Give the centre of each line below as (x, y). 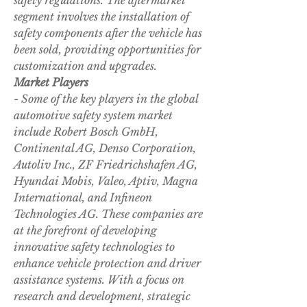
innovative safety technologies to (94, 247)
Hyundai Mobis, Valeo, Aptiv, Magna (106, 181)
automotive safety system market (93, 115)
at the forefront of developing (85, 231)
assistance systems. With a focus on (99, 280)
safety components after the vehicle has (108, 33)
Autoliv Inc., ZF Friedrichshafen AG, (106, 165)
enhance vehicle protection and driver (107, 263)
